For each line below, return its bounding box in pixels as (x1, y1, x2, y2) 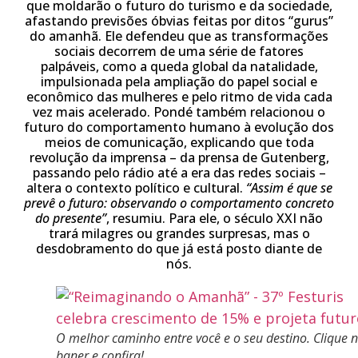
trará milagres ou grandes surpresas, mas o (48, 225, 310, 242)
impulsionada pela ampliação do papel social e (41, 73, 317, 90)
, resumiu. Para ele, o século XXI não (106, 209, 323, 227)
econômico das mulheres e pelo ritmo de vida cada (26, 88, 332, 105)
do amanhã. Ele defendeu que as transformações (30, 27, 328, 45)
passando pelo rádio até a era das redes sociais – (32, 164, 326, 181)
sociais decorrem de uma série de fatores (54, 42, 304, 60)
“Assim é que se (245, 179, 332, 197)
